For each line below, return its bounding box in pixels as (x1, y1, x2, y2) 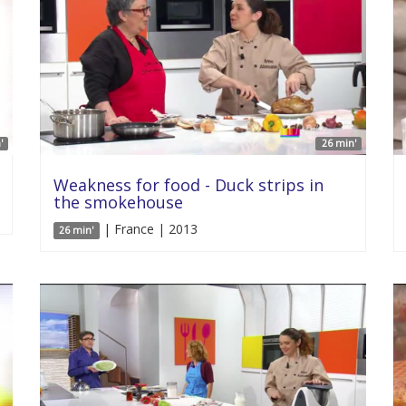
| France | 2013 (99, 220, 198, 237)
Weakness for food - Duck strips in (53, 174, 324, 196)
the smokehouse (53, 191, 183, 213)
